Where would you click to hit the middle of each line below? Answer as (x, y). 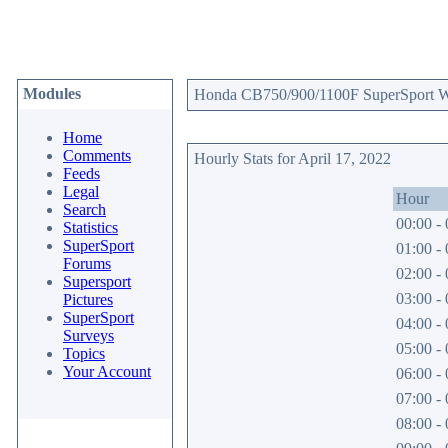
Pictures (88, 299)
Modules (52, 93)
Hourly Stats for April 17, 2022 (292, 158)
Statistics (90, 227)
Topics (84, 353)
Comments (97, 155)
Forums (87, 263)
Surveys (88, 335)
